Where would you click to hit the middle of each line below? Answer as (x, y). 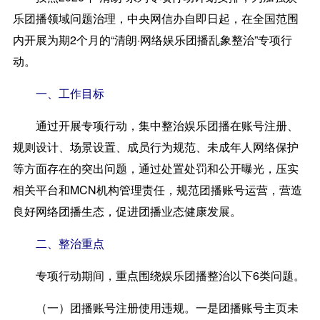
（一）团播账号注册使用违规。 (115, 307)
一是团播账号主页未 (247, 307)
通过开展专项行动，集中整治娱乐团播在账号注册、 (155, 125)
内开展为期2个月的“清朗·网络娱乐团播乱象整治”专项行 (152, 39)
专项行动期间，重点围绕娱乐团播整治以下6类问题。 (159, 275)
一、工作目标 (64, 93)
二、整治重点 (70, 243)
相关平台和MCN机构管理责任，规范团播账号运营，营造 (157, 189)
